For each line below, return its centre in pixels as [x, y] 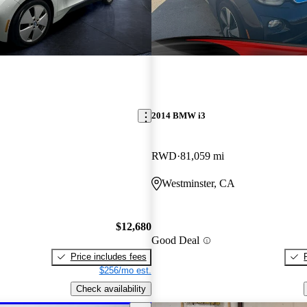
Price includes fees [108, 256]
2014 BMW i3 [178, 116]
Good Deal [175, 241]
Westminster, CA [198, 184]
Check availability [111, 288]
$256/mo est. [125, 270]
